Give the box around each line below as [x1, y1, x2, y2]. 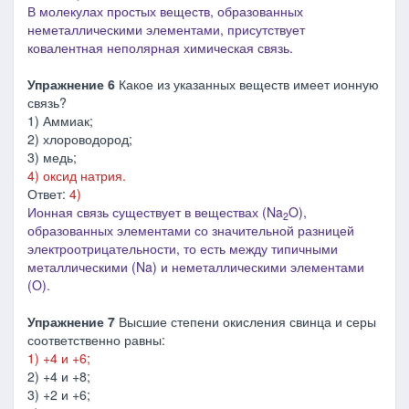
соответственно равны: [27, 330, 165, 349]
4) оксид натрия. [27, 166, 126, 184]
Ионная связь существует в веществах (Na [27, 203, 283, 221]
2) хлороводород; [27, 130, 132, 148]
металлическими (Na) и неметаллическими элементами [27, 257, 364, 276]
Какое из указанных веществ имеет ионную [119, 75, 379, 93]
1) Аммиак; [27, 111, 93, 130]
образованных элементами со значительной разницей [27, 221, 354, 239]
